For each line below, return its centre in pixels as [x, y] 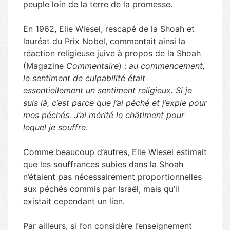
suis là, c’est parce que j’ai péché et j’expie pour [115, 103]
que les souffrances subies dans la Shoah [103, 164]
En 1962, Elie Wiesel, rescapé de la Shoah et [109, 29]
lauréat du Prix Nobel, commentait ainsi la [104, 41]
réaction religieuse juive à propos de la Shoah [112, 53]
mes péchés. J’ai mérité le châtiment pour [104, 115]
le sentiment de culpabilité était [84, 78]
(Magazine [45, 66]
